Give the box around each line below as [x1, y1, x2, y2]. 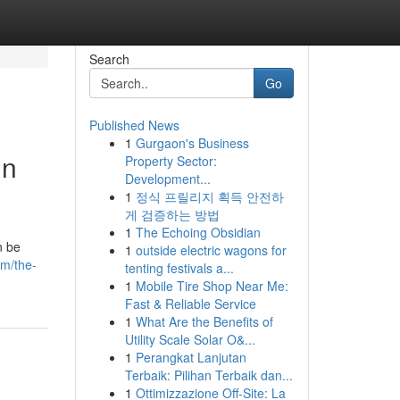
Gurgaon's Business [135, 134, 249, 152]
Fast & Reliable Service [124, 295, 256, 312]
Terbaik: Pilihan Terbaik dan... [124, 366, 293, 384]
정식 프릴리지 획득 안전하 [135, 187, 284, 205]
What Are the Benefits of [135, 312, 273, 330]
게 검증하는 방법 [124, 205, 220, 223]
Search [88, 50, 129, 68]
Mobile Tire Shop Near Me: [135, 277, 288, 295]
